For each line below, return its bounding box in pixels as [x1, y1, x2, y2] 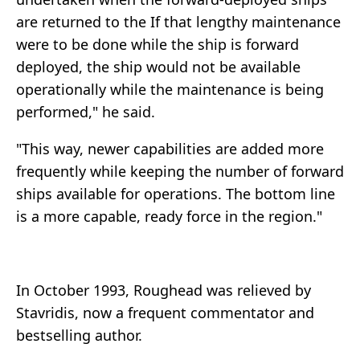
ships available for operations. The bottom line [16, 184, 335, 204]
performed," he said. [16, 102, 155, 122]
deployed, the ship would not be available [16, 57, 301, 77]
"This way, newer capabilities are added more [16, 139, 324, 159]
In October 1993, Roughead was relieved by [16, 280, 311, 301]
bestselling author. [16, 325, 142, 346]
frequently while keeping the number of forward [16, 162, 344, 182]
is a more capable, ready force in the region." [16, 207, 322, 227]
